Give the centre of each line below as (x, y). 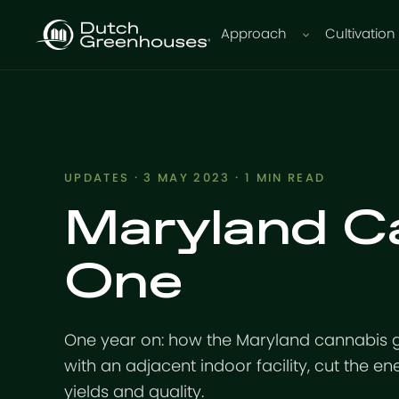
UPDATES (97, 179)
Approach (254, 34)
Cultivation (361, 34)
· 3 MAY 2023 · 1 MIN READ (228, 179)
